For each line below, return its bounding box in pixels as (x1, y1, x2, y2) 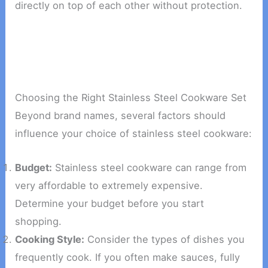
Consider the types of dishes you (84, 233, 245, 245)
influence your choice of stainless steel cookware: (15, 127, 252, 140)
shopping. (15, 215, 62, 227)
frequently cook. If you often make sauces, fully (15, 251, 240, 263)
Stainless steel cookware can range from (52, 161, 247, 173)
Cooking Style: (15, 233, 85, 245)
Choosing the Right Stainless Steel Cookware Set (15, 92, 247, 104)
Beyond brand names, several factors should (15, 109, 226, 122)
